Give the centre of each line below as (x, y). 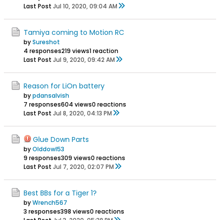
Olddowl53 (48, 149)
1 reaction (104, 51)
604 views (76, 104)
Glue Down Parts (61, 139)
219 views (75, 51)
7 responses (42, 104)
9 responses (42, 158)
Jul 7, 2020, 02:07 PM (83, 166)
